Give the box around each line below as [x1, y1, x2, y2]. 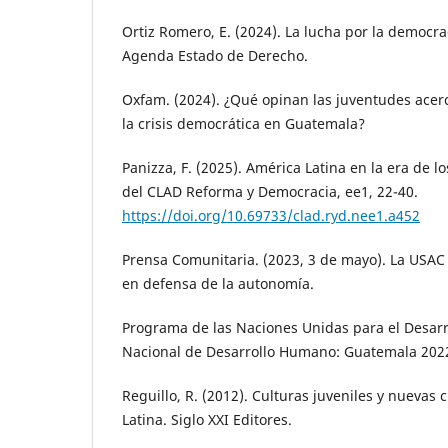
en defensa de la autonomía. [122, 273, 314, 293]
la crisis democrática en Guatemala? [122, 113, 365, 133]
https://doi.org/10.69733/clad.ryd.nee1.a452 [122, 205, 420, 225]
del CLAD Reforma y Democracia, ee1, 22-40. [122, 181, 418, 201]
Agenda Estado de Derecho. [122, 45, 308, 65]
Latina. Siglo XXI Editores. [122, 409, 292, 429]
